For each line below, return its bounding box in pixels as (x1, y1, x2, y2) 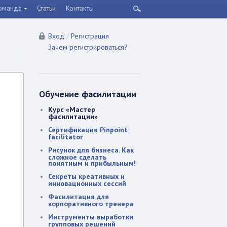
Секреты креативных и (48, 172, 125, 181)
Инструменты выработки (48, 212, 133, 221)
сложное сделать (48, 153, 106, 161)
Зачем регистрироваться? (48, 43, 128, 52)
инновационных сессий (48, 179, 126, 187)
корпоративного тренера (48, 199, 133, 208)
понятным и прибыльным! (48, 159, 136, 167)
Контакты (66, 4, 94, 13)
